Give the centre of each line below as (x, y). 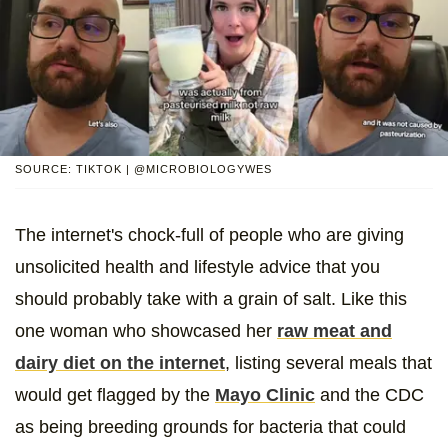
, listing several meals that (328, 362)
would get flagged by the (115, 394)
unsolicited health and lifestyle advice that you (197, 266)
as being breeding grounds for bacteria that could (210, 426)
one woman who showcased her (146, 330)
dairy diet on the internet (120, 362)
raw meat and (334, 330)
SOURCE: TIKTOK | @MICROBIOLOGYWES (143, 168)
